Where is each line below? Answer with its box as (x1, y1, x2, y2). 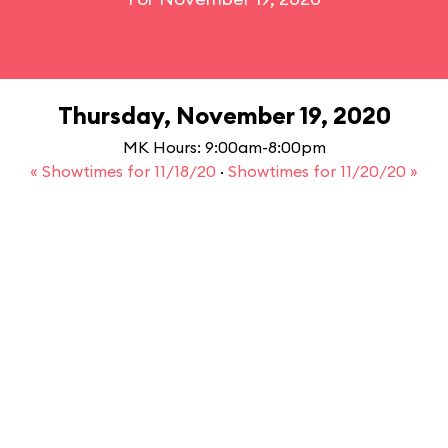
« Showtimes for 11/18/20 (30, 161, 220, 181)
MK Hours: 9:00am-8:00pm (122, 137, 326, 157)
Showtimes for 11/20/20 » (228, 161, 418, 181)
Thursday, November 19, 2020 (57, 100, 391, 130)
